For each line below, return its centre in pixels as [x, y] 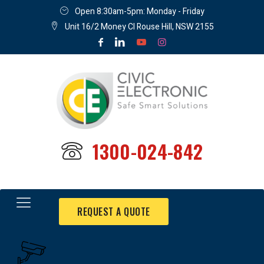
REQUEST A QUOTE [114, 212]
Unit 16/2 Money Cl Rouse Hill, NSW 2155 [139, 27]
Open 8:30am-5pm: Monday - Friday [139, 11]
